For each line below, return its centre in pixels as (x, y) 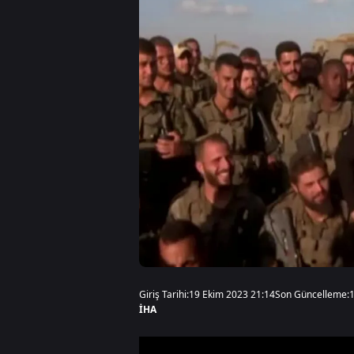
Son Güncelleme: (312, 294)
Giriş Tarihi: (164, 294)
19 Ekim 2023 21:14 (232, 294)
